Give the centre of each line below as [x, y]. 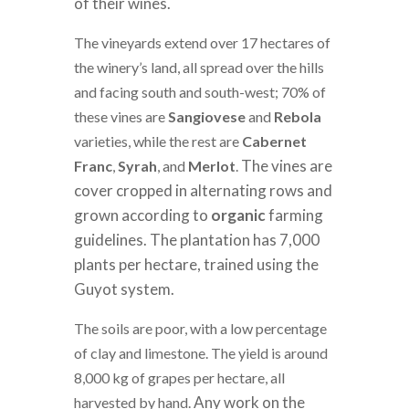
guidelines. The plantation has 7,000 [196, 240]
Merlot [211, 166]
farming [294, 215]
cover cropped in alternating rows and [203, 191]
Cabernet [274, 142]
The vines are [286, 166]
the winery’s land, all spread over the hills [199, 68]
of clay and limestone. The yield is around [200, 353]
